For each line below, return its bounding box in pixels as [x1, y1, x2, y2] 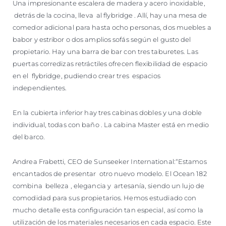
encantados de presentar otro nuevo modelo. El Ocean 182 [13, 169, 207, 178]
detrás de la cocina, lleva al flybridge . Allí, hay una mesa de [13, 11, 207, 19]
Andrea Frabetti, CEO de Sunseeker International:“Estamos [13, 157, 207, 165]
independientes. [13, 83, 67, 92]
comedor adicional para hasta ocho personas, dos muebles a [13, 23, 211, 31]
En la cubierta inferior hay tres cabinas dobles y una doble [13, 108, 202, 117]
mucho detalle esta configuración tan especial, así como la [13, 205, 203, 214]
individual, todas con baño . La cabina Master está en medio [13, 120, 209, 129]
